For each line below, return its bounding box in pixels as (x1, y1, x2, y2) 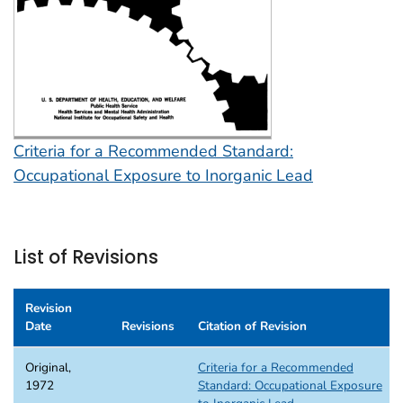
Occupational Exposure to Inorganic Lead (13, 165, 313, 186)
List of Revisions (13, 244, 158, 270)
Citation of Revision (197, 318, 307, 335)
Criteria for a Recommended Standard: (13, 140, 293, 162)
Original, (24, 359, 71, 376)
